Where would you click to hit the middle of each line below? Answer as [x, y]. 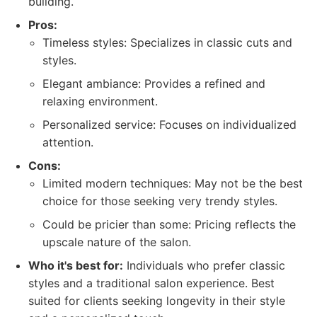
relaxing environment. [100, 101]
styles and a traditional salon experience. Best [151, 283]
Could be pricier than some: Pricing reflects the [169, 224]
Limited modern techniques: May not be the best [173, 183]
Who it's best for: [76, 265]
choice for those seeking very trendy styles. [160, 201]
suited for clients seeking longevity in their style [157, 301]
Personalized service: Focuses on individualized [169, 125]
